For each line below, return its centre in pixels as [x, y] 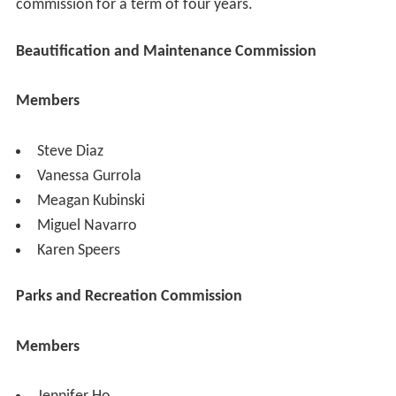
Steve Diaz [70, 151]
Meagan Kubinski [91, 201]
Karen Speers [78, 250]
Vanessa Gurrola [89, 176]
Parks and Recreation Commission [129, 297]
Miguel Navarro [87, 225]
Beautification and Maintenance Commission [166, 52]
